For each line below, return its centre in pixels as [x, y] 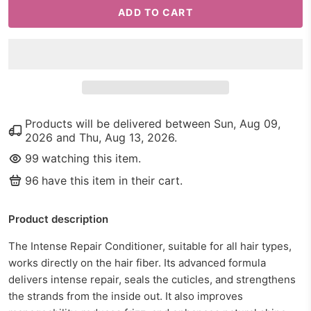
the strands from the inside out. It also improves [126, 296]
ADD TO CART [155, 12]
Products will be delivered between [119, 124]
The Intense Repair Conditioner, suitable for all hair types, [150, 246]
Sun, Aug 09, [247, 124]
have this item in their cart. [112, 180]
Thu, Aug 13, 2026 [127, 137]
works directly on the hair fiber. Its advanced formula [137, 263]
